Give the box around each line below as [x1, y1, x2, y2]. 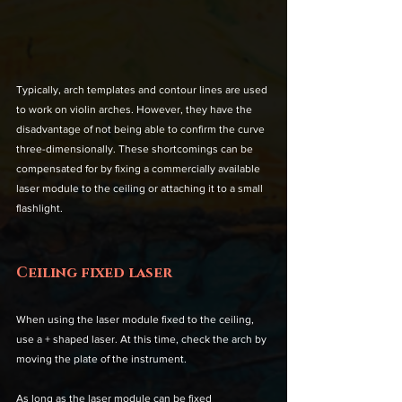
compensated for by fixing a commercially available [16, 162, 263, 175]
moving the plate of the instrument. [16, 352, 189, 365]
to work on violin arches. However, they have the [16, 102, 255, 116]
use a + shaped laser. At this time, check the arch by [16, 332, 269, 345]
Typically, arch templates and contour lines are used [16, 83, 270, 96]
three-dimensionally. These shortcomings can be [16, 142, 256, 155]
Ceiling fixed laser [16, 262, 172, 283]
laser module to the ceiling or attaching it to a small [16, 181, 266, 195]
